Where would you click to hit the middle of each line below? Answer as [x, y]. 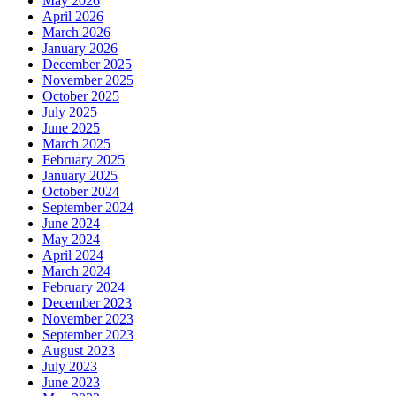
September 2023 [88, 335]
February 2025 [84, 160]
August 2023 [79, 351]
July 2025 [70, 112]
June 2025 [71, 128]
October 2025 [81, 96]
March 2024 [76, 271]
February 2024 [84, 287]
